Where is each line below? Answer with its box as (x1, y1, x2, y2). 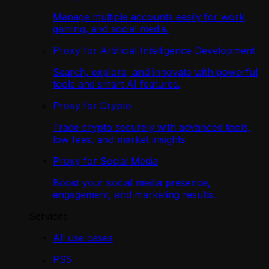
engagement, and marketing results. (53, 189, 216, 201)
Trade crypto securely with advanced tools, (53, 121, 251, 133)
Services (29, 210, 68, 222)
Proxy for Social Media (53, 155, 158, 167)
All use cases (53, 232, 113, 244)
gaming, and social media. (53, 23, 169, 35)
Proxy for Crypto (53, 100, 131, 112)
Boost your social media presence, (53, 177, 211, 189)
